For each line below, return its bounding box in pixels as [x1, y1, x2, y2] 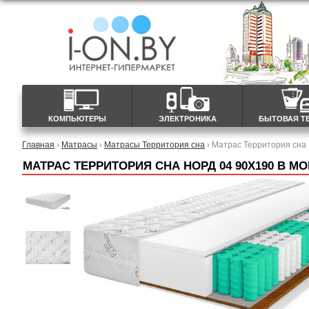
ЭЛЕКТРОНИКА [158, 114, 217, 123]
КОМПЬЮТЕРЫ [48, 114, 106, 123]
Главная [22, 140, 54, 149]
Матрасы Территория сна [104, 140, 205, 149]
